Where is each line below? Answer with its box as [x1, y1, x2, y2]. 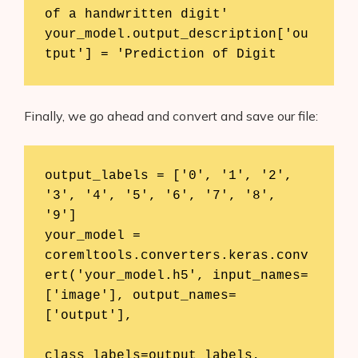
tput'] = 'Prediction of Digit [44, 46, 276, 62]
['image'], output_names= [44, 288, 237, 303]
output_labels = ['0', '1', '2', [44, 168, 292, 183]
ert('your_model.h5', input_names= [44, 268, 308, 283]
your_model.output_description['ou [44, 26, 308, 42]
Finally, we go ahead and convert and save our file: [24, 108, 318, 125]
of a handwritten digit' [44, 6, 229, 22]
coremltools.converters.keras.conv [44, 248, 308, 263]
